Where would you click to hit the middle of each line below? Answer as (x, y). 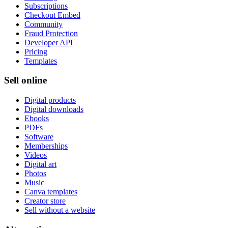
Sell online (25, 80)
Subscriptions (46, 6)
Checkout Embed (52, 15)
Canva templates (51, 192)
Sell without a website (60, 210)
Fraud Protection (51, 33)
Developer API (49, 42)
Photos (35, 173)
